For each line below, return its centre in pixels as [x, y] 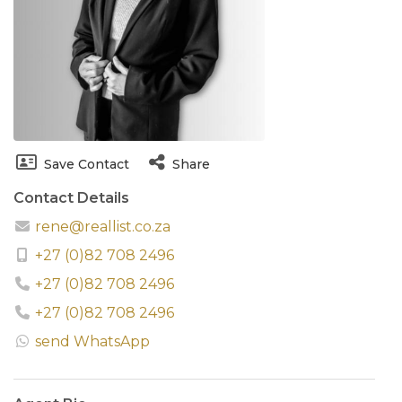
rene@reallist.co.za [101, 226]
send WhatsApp [92, 341]
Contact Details [71, 197]
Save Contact [87, 164]
